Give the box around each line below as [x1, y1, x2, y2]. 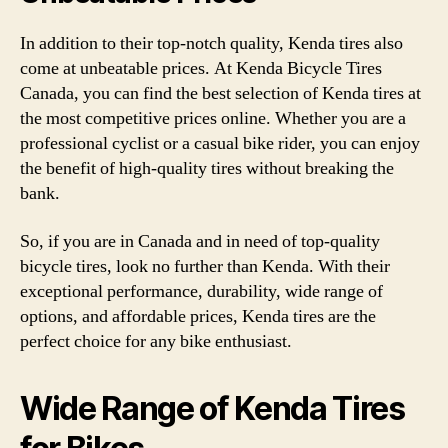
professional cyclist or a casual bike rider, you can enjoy [20, 132, 420, 155]
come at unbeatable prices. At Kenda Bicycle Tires [20, 57, 382, 80]
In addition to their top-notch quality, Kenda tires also [20, 32, 403, 55]
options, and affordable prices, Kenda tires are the [20, 304, 376, 328]
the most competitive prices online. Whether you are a [20, 107, 406, 130]
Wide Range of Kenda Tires [20, 388, 405, 428]
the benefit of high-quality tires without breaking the [20, 157, 394, 180]
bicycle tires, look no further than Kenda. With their [20, 254, 390, 278]
